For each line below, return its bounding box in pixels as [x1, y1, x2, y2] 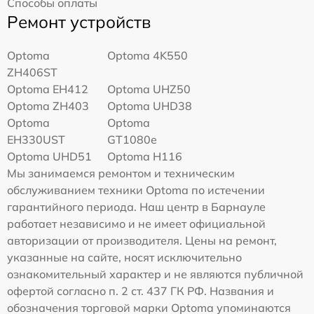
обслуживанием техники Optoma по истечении [7, 182, 265, 197]
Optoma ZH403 [7, 98, 89, 113]
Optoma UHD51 [7, 149, 92, 163]
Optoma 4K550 [107, 48, 189, 62]
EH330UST [7, 132, 65, 146]
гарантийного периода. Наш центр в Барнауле [7, 199, 266, 214]
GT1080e [107, 132, 158, 146]
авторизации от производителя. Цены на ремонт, [7, 233, 277, 247]
